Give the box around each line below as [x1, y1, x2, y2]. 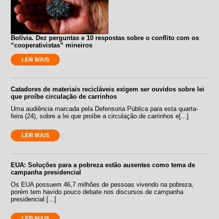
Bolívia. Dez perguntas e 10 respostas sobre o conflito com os [11, 34, 199, 42]
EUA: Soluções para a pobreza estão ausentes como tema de [11, 161, 196, 169]
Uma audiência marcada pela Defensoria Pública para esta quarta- [11, 105, 198, 112]
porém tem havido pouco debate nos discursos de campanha [11, 188, 184, 196]
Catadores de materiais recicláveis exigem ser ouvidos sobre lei [11, 85, 205, 93]
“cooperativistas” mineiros [11, 41, 93, 49]
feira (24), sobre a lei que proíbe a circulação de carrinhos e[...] [11, 112, 189, 120]
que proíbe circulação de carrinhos [11, 92, 117, 100]
